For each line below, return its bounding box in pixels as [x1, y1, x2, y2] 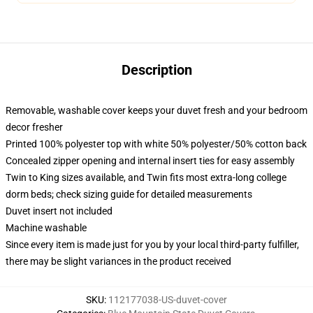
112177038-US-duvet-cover [108, 294, 227, 305]
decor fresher [6, 122, 63, 133]
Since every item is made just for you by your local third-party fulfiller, [6, 239, 299, 250]
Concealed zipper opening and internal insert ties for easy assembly [6, 155, 295, 166]
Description [121, 61, 192, 78]
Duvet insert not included [6, 205, 112, 217]
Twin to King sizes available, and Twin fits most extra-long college [6, 172, 286, 183]
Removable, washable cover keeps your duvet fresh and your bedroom [6, 105, 307, 116]
